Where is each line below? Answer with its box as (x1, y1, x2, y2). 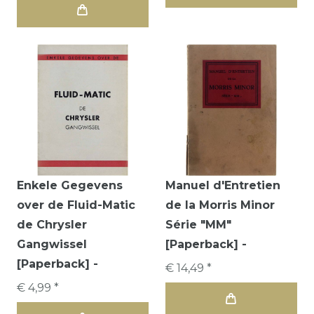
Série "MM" (165, 217, 231, 231)
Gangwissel (17, 237, 87, 251)
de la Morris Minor (165, 198, 275, 212)
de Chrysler (17, 217, 87, 231)
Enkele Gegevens (17, 178, 123, 192)
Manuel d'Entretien (165, 178, 280, 192)
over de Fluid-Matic (17, 198, 135, 212)
